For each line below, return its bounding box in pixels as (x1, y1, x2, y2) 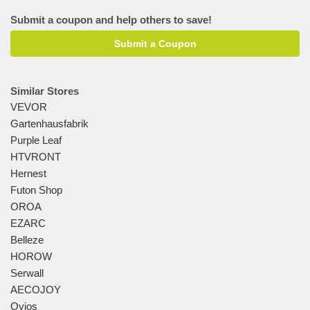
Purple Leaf (10, 134, 62, 146)
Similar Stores (10, 85, 79, 97)
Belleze (10, 234, 44, 246)
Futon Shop (10, 184, 62, 196)
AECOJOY (10, 284, 61, 295)
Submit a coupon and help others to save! (10, 14, 212, 26)
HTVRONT (10, 151, 61, 163)
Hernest (10, 167, 46, 179)
